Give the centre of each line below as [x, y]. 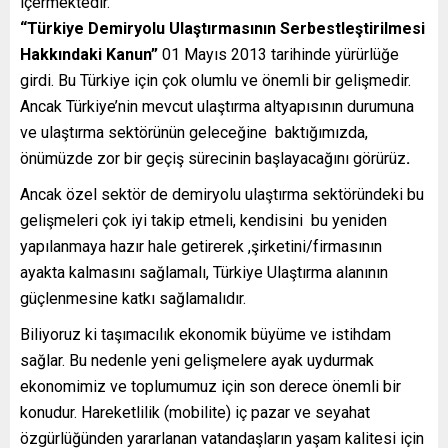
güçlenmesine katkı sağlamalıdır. [133, 298]
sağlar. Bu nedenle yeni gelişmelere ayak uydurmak [197, 360]
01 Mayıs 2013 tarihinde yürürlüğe [278, 54]
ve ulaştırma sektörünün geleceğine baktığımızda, [194, 132]
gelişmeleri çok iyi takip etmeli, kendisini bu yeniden [203, 220]
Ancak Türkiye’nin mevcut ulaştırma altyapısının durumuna [217, 106]
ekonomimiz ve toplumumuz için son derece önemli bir [210, 386]
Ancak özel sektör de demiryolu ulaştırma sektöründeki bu [222, 194]
